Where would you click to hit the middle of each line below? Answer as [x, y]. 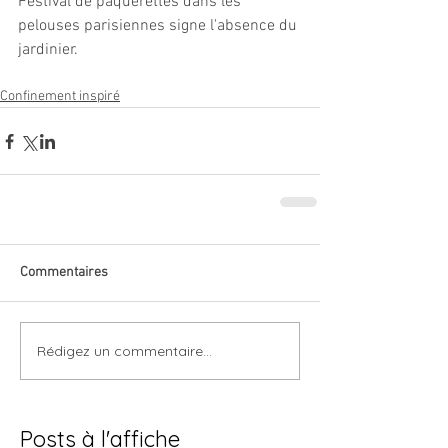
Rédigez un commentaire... [124, 350]
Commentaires [64, 272]
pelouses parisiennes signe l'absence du [159, 26]
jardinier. [48, 50]
